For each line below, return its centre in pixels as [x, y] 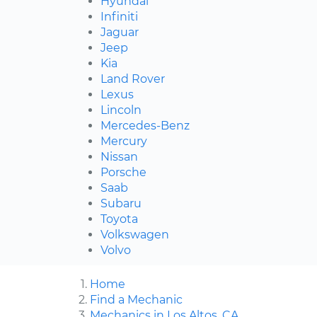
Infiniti [119, 17]
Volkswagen [135, 235]
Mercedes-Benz [145, 126]
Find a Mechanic [136, 300]
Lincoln [121, 110]
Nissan [119, 157]
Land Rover [133, 79]
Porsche [123, 173]
